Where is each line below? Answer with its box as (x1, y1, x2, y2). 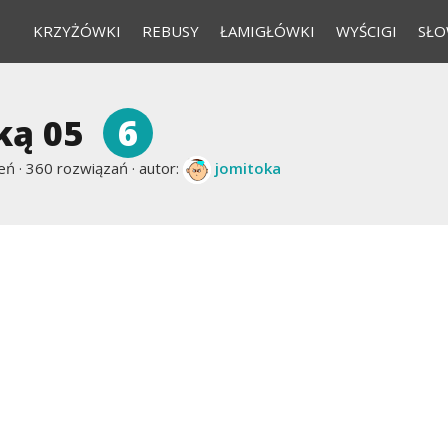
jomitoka (215, 158, 281, 178)
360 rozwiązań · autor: (22, 158, 183, 178)
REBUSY (141, 21, 199, 41)
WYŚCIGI (335, 21, 397, 41)
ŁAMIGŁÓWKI (219, 21, 315, 41)
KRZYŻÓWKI (32, 21, 121, 41)
